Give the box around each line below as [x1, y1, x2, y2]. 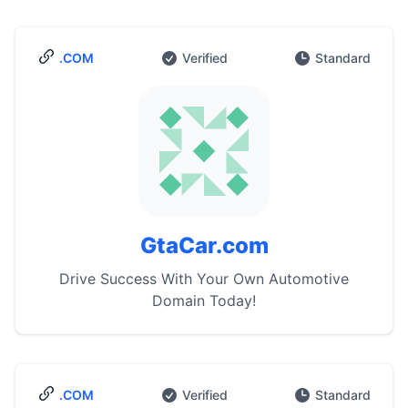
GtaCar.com [139, 232, 269, 259]
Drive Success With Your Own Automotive [59, 270, 349, 288]
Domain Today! [152, 291, 256, 310]
